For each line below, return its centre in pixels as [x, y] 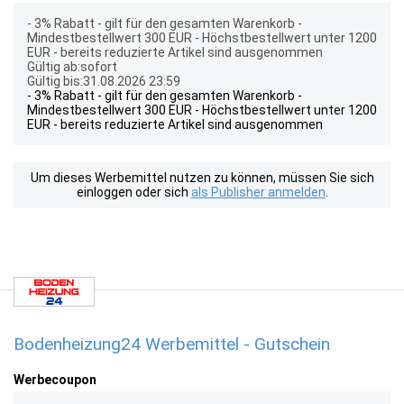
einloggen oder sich [133, 192]
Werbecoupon [55, 380]
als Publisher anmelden [258, 192]
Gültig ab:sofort [72, 67]
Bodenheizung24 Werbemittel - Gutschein [172, 344]
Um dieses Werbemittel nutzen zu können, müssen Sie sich [202, 178]
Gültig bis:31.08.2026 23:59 [104, 81]
